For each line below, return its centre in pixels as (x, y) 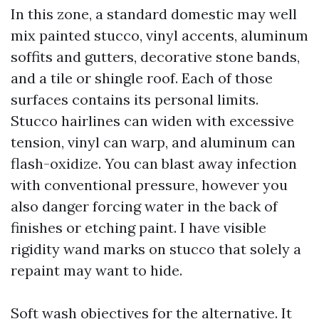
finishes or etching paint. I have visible (138, 228)
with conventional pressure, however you (149, 185)
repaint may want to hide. (96, 270)
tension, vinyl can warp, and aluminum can (153, 142)
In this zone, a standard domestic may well (154, 14)
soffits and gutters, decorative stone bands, (155, 57)
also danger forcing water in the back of (144, 206)
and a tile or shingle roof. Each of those (142, 78)
